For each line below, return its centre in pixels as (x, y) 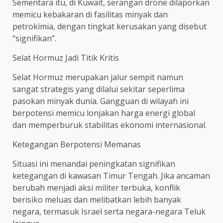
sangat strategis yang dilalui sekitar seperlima (99, 89)
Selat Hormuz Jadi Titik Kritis (66, 57)
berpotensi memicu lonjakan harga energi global (104, 113)
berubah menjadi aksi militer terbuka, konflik (96, 187)
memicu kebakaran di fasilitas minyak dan (90, 14)
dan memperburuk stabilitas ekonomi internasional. (110, 125)
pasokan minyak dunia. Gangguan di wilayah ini (101, 101)
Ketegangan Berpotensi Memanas (77, 144)
